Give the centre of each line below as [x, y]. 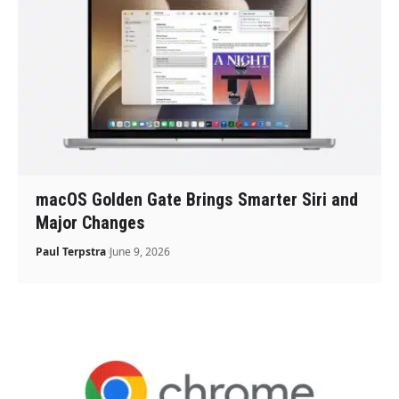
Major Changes [91, 223]
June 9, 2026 [140, 252]
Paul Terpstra [71, 252]
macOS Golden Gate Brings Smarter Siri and [197, 200]
